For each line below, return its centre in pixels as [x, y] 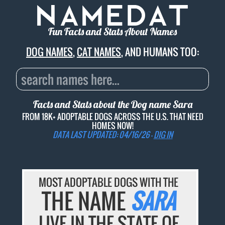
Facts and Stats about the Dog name [103, 104]
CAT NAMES [99, 52]
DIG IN [163, 134]
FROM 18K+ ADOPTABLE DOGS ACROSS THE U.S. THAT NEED [113, 116]
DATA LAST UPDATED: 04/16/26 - [103, 134]
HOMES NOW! [113, 125]
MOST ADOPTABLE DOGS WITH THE [109, 182]
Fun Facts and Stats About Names [113, 32]
